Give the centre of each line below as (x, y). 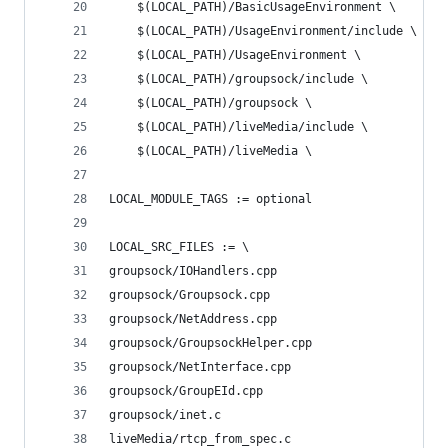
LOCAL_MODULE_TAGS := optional (210, 199)
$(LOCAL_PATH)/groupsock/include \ (252, 79)
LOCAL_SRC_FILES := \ (179, 247)
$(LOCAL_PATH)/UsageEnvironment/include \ (277, 31)
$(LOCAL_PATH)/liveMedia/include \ (252, 127)
